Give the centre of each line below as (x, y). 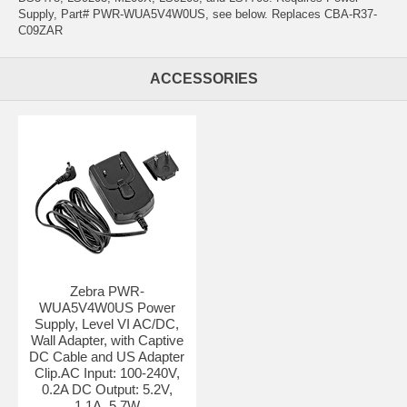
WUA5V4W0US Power (107, 307)
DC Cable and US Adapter (107, 356)
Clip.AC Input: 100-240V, (107, 372)
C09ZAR (40, 30)
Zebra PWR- (107, 291)
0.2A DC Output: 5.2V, (107, 389)
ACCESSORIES (203, 78)
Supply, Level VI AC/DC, (107, 323)
